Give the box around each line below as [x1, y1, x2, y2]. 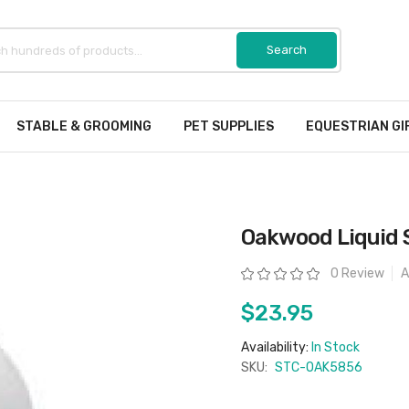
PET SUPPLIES [184, 119, 274, 134]
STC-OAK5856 [275, 360, 362, 375]
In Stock [311, 340, 360, 355]
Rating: [236, 265, 275, 279]
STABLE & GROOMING [16, 119, 152, 134]
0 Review [330, 266, 384, 281]
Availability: [241, 340, 311, 355]
